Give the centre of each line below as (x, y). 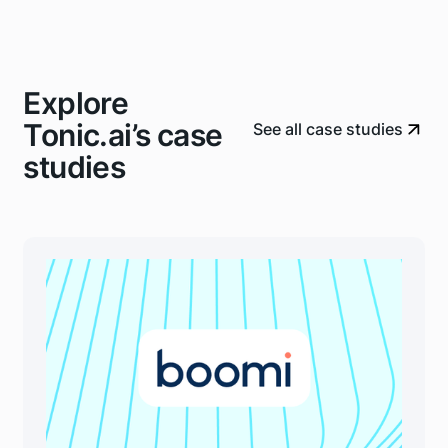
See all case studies (328, 129)
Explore (76, 102)
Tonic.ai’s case (123, 134)
